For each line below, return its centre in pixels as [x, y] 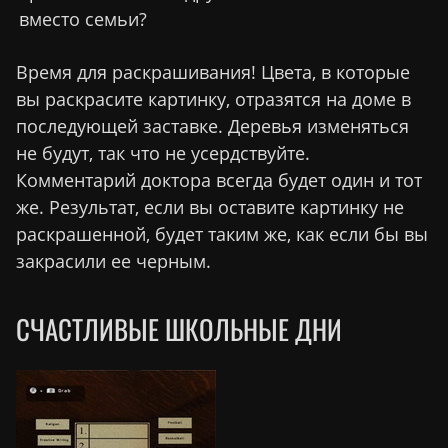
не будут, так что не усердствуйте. [163, 152]
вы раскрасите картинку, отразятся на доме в [213, 98]
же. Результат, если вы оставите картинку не [210, 206]
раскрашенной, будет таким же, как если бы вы [222, 233]
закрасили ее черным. [113, 260]
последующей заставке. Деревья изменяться [212, 125]
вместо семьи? [83, 18]
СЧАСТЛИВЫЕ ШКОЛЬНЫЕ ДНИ [179, 329]
